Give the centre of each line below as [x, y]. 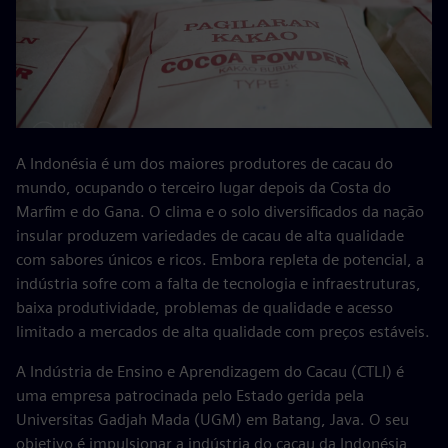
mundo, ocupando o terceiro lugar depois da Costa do [203, 187]
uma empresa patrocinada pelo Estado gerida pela [190, 395]
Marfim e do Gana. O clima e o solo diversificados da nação [220, 211]
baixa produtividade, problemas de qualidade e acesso [204, 307]
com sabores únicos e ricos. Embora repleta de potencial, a [220, 259]
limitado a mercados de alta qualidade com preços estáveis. [223, 331]
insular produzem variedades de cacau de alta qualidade [210, 235]
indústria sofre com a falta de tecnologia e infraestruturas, [218, 283]
